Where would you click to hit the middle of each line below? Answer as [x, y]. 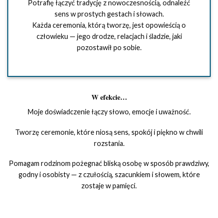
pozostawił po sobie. [109, 47]
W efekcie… [109, 97]
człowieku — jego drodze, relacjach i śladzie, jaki [109, 36]
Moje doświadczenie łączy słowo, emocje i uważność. [109, 111]
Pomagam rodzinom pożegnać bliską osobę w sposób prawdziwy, [109, 163]
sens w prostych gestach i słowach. [109, 14]
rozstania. [109, 143]
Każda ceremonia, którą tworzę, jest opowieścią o [109, 25]
